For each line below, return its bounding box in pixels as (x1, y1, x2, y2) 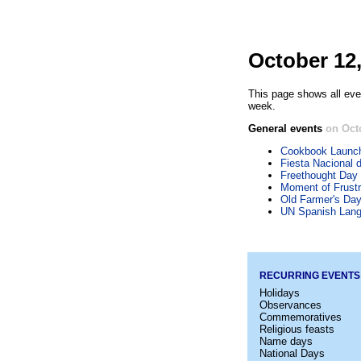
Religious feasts (259, 322, 334, 335)
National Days (259, 346, 325, 359)
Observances (259, 298, 322, 311)
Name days (259, 334, 313, 347)
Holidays (259, 286, 300, 299)
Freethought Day (280, 168, 358, 181)
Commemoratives (259, 310, 342, 323)
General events (248, 122, 326, 135)
